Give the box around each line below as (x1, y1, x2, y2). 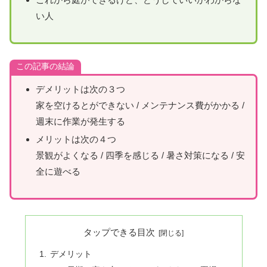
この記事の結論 (15, 61, 74, 71)
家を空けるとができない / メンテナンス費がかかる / (36, 100, 244, 110)
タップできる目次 (83, 227, 156, 237)
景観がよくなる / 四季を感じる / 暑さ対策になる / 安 (36, 150, 245, 160)
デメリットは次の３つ (36, 83, 125, 94)
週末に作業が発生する (36, 116, 125, 126)
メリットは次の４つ (36, 133, 116, 144)
